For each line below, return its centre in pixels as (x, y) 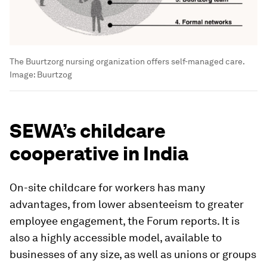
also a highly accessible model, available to (116, 238)
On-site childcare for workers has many (107, 188)
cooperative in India (99, 154)
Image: (23, 75)
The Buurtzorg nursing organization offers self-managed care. (127, 62)
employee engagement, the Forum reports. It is (125, 221)
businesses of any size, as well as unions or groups (133, 254)
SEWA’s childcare (88, 131)
